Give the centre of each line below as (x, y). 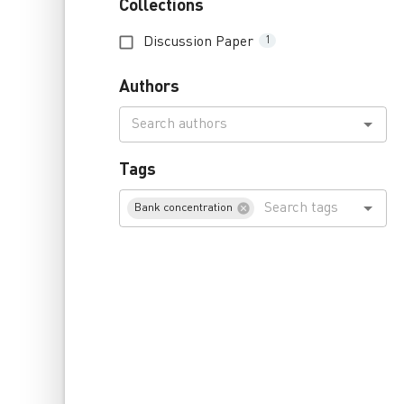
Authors (149, 86)
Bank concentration (184, 208)
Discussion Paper (198, 41)
